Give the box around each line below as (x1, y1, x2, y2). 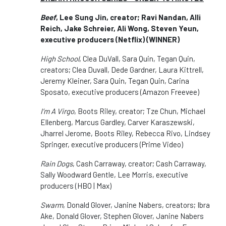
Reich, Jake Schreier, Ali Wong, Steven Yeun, (40, 23, 199, 33)
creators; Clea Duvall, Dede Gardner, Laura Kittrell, (40, 65, 204, 74)
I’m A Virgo (40, 106, 74, 116)
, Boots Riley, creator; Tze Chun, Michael (74, 106, 205, 116)
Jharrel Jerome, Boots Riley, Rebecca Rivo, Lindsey (40, 128, 210, 138)
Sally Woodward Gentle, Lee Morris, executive (40, 169, 188, 179)
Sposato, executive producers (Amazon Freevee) (40, 87, 199, 96)
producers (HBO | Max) (40, 181, 111, 190)
